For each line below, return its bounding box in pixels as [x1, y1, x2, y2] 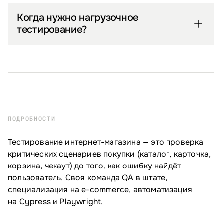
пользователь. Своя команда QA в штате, [8, 172, 167, 183]
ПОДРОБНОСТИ [8, 114, 55, 123]
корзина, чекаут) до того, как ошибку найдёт [8, 161, 181, 171]
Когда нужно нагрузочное [17, 11, 139, 24]
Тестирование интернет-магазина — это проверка [8, 137, 204, 148]
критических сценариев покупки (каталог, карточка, [8, 149, 211, 160]
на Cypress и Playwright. [8, 196, 103, 207]
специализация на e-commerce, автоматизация [8, 184, 193, 195]
